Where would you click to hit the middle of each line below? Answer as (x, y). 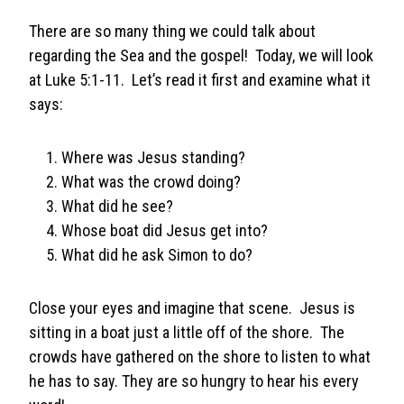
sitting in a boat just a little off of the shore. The (187, 332)
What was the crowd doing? (151, 181)
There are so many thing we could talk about (172, 31)
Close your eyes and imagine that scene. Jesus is (192, 308)
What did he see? (117, 206)
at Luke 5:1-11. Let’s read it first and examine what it (200, 79)
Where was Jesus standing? (153, 157)
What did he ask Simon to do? (157, 254)
